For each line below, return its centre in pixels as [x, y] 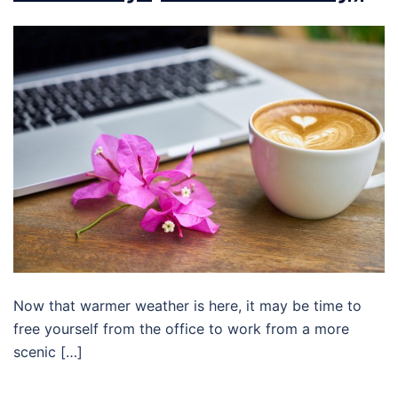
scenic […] [48, 352]
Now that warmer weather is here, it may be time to [187, 306]
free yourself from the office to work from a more [181, 329]
